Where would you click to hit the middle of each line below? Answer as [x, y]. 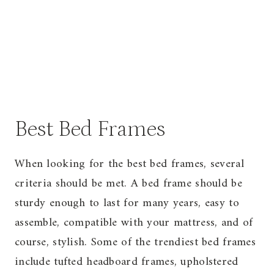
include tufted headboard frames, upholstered [127, 262]
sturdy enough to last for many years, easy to [127, 204]
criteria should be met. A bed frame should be [128, 184]
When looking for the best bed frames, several [129, 165]
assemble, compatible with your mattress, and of [134, 223]
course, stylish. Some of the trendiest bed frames [135, 243]
